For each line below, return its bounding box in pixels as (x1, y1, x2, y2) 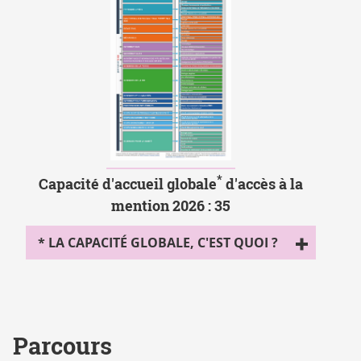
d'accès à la (222, 174, 303, 195)
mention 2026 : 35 (111, 196, 230, 217)
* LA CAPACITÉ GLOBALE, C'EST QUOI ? (38, 234, 278, 252)
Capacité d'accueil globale (39, 174, 217, 195)
